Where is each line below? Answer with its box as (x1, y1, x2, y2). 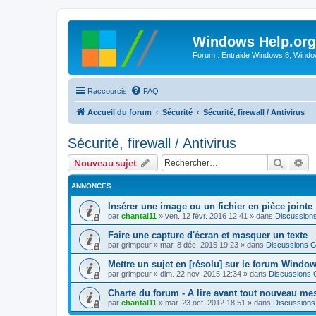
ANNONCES (71, 181, 111, 190)
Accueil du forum (87, 107, 152, 116)
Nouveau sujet (74, 156, 137, 169)
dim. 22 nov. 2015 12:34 (160, 269, 241, 278)
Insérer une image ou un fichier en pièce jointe (108, 200, 312, 212)
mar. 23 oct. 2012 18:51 (165, 298, 245, 307)
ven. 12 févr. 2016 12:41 (165, 211, 248, 220)
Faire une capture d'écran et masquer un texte (108, 229, 308, 241)
